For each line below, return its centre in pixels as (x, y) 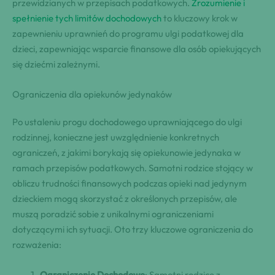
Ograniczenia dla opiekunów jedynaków (92, 94)
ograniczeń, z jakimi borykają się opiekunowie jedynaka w (126, 152)
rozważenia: (37, 244)
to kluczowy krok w (199, 18)
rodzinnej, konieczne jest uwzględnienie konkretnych (116, 137)
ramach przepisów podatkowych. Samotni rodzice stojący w (133, 168)
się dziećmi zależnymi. (56, 64)
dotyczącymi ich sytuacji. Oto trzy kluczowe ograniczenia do (133, 229)
